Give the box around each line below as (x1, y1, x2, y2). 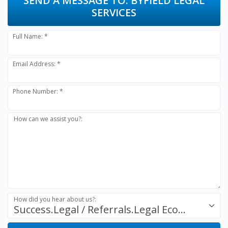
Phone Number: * (13, 87, 64, 96)
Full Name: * (13, 32, 48, 41)
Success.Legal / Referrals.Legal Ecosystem (178, 202, 186, 216)
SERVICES (92, 5, 136, 19)
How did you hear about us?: (14, 194, 97, 204)
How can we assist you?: (14, 114, 83, 123)
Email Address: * (13, 59, 61, 68)
